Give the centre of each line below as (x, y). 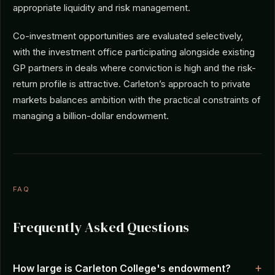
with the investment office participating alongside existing (134, 52)
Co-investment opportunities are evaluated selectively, (128, 36)
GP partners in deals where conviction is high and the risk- (134, 68)
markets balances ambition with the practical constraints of (137, 100)
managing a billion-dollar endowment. (91, 116)
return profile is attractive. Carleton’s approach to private (132, 84)
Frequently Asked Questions (101, 227)
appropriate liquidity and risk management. (102, 8)
